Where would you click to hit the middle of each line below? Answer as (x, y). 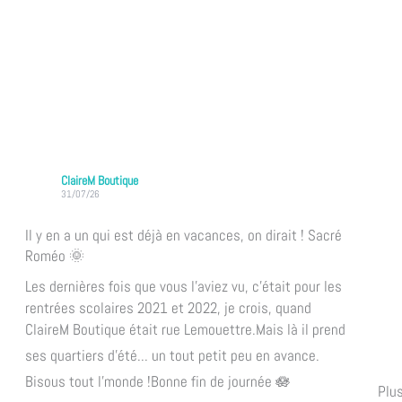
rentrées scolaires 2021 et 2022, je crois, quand (168, 307)
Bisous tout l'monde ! (87, 381)
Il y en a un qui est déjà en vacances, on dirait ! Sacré (183, 235)
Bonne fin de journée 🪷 (220, 381)
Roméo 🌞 (54, 255)
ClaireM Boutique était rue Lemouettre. (140, 329)
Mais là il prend (300, 329)
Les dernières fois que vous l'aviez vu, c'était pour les (183, 286)
